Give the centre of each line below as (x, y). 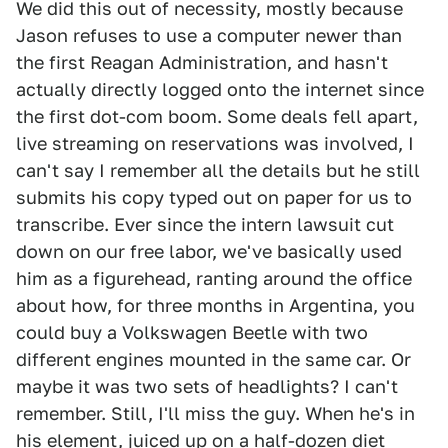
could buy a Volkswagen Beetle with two (192, 333)
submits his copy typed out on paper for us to (214, 198)
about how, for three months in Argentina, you (215, 306)
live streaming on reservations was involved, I (215, 144)
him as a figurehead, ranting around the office (214, 279)
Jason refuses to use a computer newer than (209, 36)
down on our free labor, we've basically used (209, 252)
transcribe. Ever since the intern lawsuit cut (205, 225)
